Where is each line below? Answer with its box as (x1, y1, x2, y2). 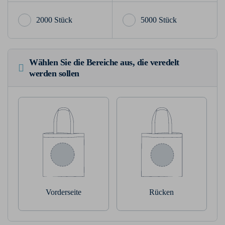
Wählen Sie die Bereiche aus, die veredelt (29, 57, 179, 67)
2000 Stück (36, 15, 72, 24)
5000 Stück (141, 15, 177, 24)
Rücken (149, 188, 174, 197)
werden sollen (29, 68, 79, 78)
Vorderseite (45, 188, 81, 197)
